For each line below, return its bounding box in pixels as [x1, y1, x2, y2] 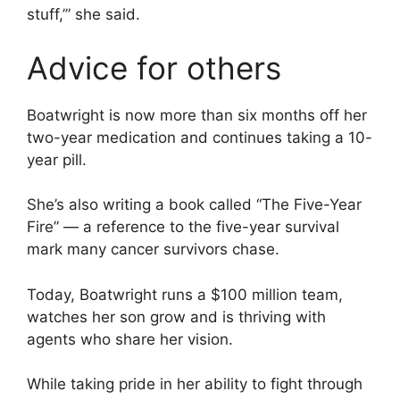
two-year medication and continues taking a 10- [27, 128, 372, 146]
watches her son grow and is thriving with [27, 307, 326, 326]
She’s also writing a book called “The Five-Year [27, 196, 362, 213]
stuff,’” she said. [27, 5, 140, 23]
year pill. [27, 150, 87, 169]
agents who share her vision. [27, 329, 233, 348]
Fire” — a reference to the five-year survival [27, 218, 339, 236]
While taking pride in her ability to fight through [27, 375, 362, 393]
